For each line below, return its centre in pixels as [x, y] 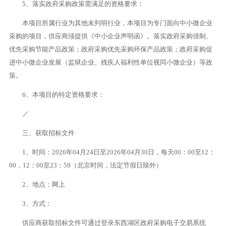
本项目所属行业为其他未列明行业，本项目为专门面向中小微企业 [117, 23]
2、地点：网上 [43, 184]
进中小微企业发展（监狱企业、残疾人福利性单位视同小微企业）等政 [110, 62]
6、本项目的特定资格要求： [63, 95]
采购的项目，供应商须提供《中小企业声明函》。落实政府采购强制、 [110, 36]
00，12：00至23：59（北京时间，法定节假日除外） [86, 165]
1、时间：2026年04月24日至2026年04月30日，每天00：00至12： [118, 152]
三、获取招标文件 [48, 133]
